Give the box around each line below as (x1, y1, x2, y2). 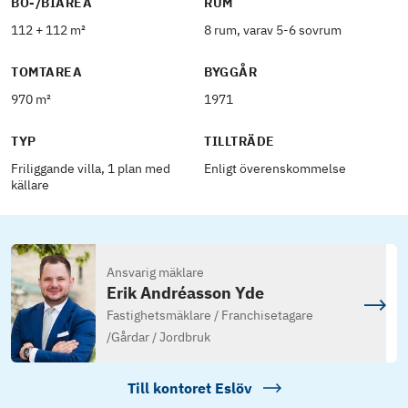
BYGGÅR (204, 64, 258, 80)
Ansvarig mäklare (106, 264, 204, 281)
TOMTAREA (11, 64, 83, 80)
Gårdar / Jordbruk (110, 329, 210, 346)
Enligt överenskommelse (204, 160, 346, 177)
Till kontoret (127, 379, 215, 398)
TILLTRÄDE (204, 133, 276, 149)
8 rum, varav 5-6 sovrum (204, 22, 342, 38)
